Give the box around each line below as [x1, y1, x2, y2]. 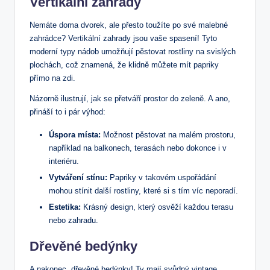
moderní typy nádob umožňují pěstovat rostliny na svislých [30, 46, 236, 56]
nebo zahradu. [49, 215, 98, 225]
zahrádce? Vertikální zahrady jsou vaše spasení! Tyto [30, 33, 217, 43]
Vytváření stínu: [49, 172, 107, 182]
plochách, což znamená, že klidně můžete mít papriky [30, 60, 219, 69]
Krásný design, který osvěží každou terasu [81, 202, 233, 212]
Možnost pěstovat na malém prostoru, [101, 130, 236, 139]
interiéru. [49, 156, 79, 166]
